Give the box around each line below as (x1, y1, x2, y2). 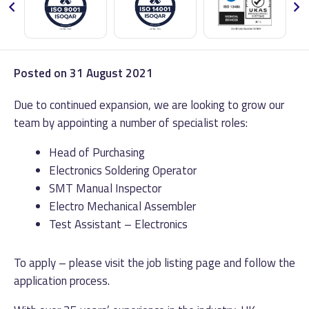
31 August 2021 (70, 63, 153, 82)
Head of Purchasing (49, 143, 145, 161)
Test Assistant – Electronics (49, 215, 188, 233)
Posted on (14, 63, 70, 82)
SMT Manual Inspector (49, 179, 161, 197)
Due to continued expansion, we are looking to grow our (14, 95, 284, 114)
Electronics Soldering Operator (49, 161, 197, 179)
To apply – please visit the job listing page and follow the (14, 254, 295, 272)
